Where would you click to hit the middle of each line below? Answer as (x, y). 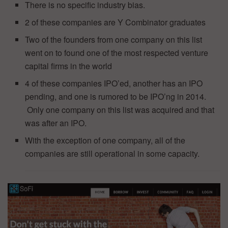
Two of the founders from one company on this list (114, 40)
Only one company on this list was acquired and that (120, 110)
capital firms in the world (69, 66)
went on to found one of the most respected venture (117, 53)
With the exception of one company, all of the (105, 140)
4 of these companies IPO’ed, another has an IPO (114, 83)
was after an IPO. (56, 123)
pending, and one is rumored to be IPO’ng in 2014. (116, 97)
